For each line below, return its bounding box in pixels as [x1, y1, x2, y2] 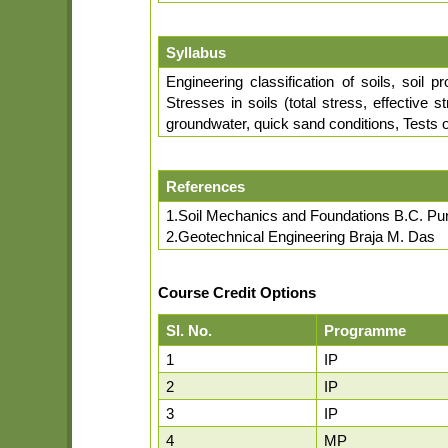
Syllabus [166, 44, 227, 62]
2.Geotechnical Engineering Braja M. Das [166, 228, 436, 246]
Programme [324, 321, 407, 339]
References [166, 178, 246, 196]
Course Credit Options [158, 284, 317, 302]
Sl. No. [166, 321, 213, 339]
